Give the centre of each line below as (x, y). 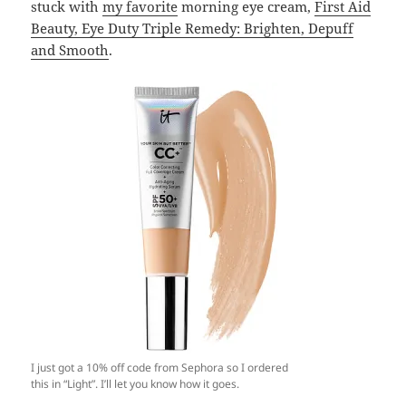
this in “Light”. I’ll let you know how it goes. (135, 384)
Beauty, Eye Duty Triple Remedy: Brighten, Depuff (193, 29)
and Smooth (70, 50)
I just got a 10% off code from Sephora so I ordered (160, 368)
